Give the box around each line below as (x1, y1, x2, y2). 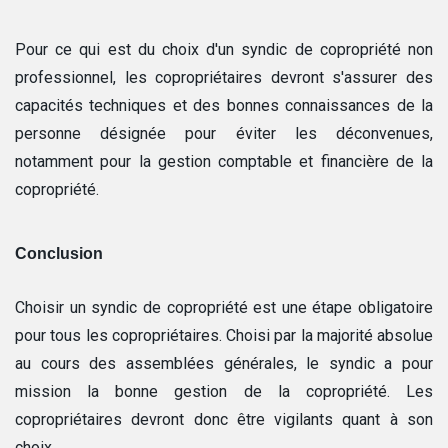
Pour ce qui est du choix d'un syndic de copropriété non (15, 40, 433, 60)
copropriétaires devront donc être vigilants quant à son (15, 410, 433, 430)
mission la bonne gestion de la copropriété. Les (15, 382, 433, 402)
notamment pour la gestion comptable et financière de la (15, 152, 433, 172)
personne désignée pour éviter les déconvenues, (15, 124, 433, 144)
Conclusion (15, 245, 103, 263)
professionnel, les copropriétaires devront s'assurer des (15, 68, 433, 88)
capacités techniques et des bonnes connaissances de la (15, 96, 433, 116)
